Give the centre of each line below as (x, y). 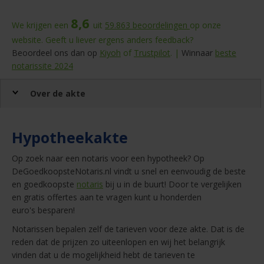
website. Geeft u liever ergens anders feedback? (103, 39)
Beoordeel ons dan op (56, 52)
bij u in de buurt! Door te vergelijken (172, 184)
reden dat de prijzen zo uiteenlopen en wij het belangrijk (118, 242)
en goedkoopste (44, 184)
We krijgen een (41, 25)
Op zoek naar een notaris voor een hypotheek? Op (108, 158)
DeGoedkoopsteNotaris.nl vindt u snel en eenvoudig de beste (129, 171)
